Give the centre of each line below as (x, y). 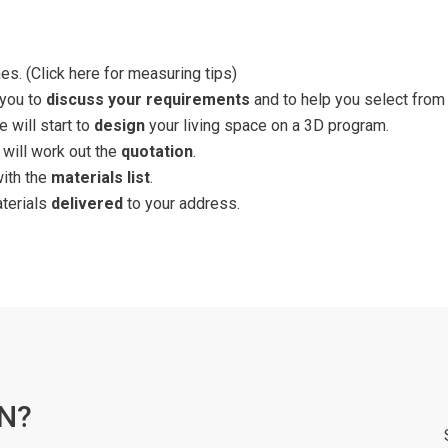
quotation (157, 151)
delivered (87, 203)
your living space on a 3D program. (267, 125)
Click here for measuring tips (131, 73)
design (119, 125)
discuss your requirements (148, 99)
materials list (100, 177)
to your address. (181, 203)
